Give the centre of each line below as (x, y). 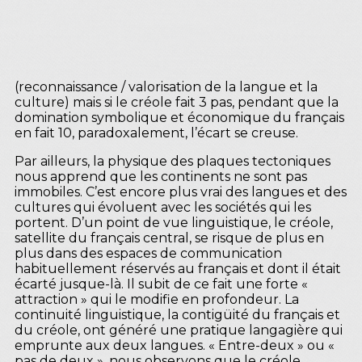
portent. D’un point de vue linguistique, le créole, (174, 222)
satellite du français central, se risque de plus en (169, 238)
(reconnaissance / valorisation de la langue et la (166, 86)
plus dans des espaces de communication (148, 253)
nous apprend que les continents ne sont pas (161, 176)
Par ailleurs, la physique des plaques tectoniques (173, 161)
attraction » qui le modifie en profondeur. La (157, 299)
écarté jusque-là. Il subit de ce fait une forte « (161, 284)
